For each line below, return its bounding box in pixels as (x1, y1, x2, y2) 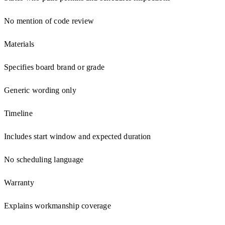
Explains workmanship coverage (4, 201, 111, 210)
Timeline (4, 108, 33, 118)
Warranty (4, 178, 34, 187)
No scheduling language (4, 155, 84, 164)
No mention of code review (4, 16, 94, 25)
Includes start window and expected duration (4, 132, 151, 141)
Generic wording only (4, 85, 76, 94)
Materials (4, 39, 35, 48)
